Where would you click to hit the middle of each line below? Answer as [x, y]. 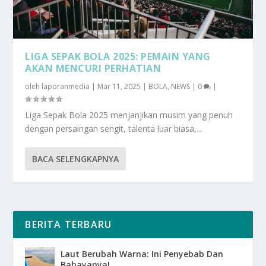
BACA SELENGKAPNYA [76, 159]
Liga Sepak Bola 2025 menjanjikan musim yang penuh [129, 115]
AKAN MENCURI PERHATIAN [93, 68]
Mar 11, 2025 [119, 86]
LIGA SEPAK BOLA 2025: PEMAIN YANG [118, 56]
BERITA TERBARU [69, 224]
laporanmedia [66, 86]
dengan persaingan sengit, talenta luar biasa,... [114, 128]
